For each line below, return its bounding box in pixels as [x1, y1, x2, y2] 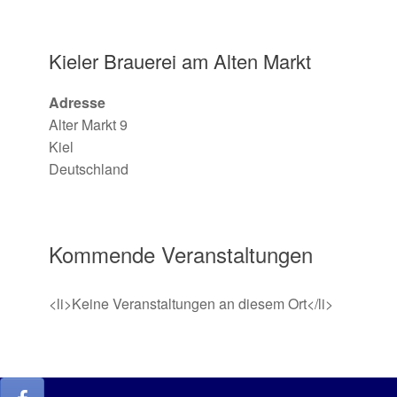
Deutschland [49, 159, 128, 179]
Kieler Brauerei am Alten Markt [49, 47, 311, 74]
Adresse [49, 92, 105, 113]
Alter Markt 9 [49, 114, 128, 135]
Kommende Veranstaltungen [49, 238, 313, 269]
